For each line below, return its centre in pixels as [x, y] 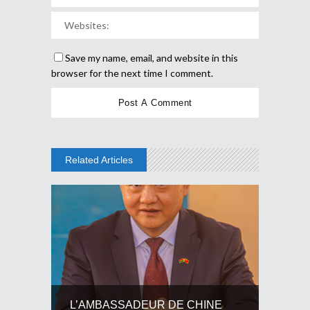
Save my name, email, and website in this [152, 57]
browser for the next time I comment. [132, 73]
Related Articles [99, 159]
